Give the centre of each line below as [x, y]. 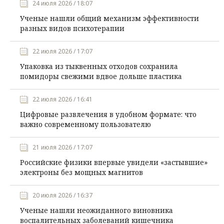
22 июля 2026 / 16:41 [62, 99]
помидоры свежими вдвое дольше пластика [101, 76]
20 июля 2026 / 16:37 [62, 195]
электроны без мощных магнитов [81, 172]
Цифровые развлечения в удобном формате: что [108, 114]
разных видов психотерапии [72, 28]
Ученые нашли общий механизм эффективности [109, 18]
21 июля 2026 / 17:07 [62, 147]
